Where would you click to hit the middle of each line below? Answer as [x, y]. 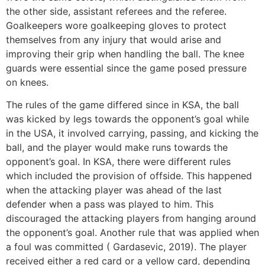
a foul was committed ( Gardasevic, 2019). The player [126, 247]
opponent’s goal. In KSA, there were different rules [118, 162]
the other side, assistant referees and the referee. [116, 11]
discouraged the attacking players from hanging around [131, 219]
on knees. [27, 82]
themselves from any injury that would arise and [114, 39]
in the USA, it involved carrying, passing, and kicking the [132, 133]
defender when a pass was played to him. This [110, 204]
